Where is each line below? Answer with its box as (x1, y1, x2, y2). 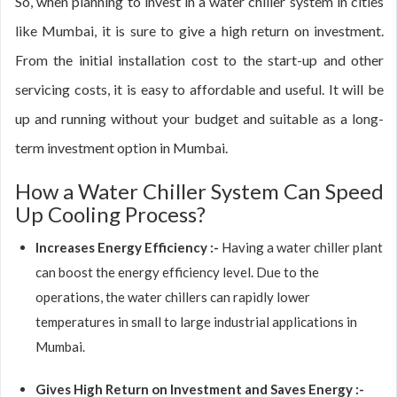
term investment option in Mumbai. (15, 139, 228, 156)
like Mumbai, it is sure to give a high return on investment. (15, 22, 384, 39)
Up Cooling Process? (15, 201, 206, 227)
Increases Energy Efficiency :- (35, 239, 222, 255)
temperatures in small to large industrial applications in (35, 314, 357, 330)
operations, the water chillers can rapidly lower (35, 289, 310, 305)
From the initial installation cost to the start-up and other (15, 51, 384, 68)
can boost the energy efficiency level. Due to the (35, 264, 319, 280)
